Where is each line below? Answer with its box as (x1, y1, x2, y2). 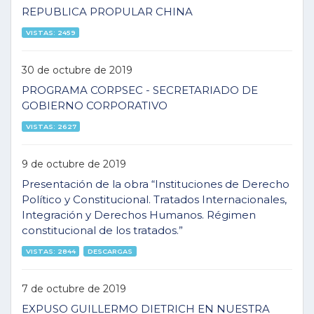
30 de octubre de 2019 (22, 63, 132, 76)
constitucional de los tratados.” (22, 224, 183, 237)
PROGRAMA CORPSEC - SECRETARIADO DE (22, 83, 258, 97)
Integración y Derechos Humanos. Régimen (22, 208, 256, 221)
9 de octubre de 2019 (22, 157, 126, 170)
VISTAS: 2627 (25, 122, 76, 130)
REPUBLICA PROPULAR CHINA (22, 5, 193, 18)
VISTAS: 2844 (25, 247, 76, 255)
